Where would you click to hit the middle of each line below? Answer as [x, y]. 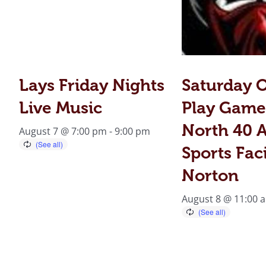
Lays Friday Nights [92, 85]
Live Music [61, 107]
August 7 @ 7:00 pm [63, 131]
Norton [210, 175]
